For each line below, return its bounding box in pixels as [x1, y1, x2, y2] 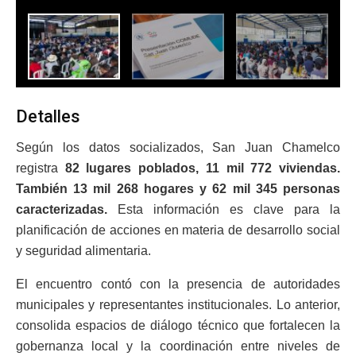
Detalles [16, 106, 80, 127]
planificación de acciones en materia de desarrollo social [16, 222, 340, 237]
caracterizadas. [16, 202, 107, 216]
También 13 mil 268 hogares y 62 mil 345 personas [16, 181, 340, 195]
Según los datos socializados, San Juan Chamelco [16, 140, 340, 154]
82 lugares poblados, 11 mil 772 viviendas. [64, 161, 341, 175]
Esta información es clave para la [107, 202, 340, 216]
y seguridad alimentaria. [16, 243, 151, 257]
